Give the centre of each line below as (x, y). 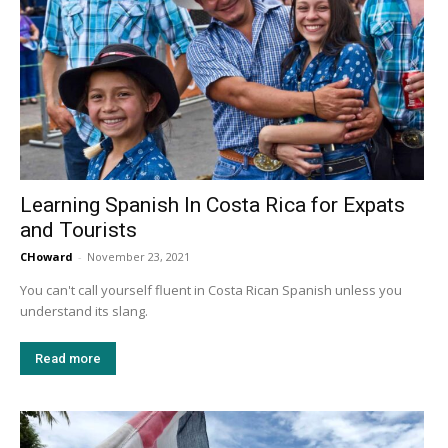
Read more (68, 359)
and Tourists (78, 230)
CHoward (46, 257)
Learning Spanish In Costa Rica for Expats (212, 205)
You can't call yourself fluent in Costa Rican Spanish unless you (211, 290)
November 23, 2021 (138, 257)
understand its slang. (85, 311)
